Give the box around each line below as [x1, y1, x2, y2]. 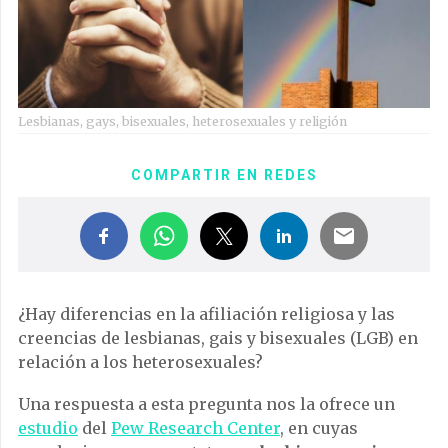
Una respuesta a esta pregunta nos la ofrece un [18, 393, 395, 414]
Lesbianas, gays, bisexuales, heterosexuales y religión [18, 113, 347, 129]
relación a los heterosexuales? [18, 351, 263, 372]
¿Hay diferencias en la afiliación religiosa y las [18, 303, 395, 324]
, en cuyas [280, 417, 358, 438]
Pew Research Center [111, 417, 280, 438]
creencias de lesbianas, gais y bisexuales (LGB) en [18, 327, 418, 348]
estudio [18, 417, 78, 438]
